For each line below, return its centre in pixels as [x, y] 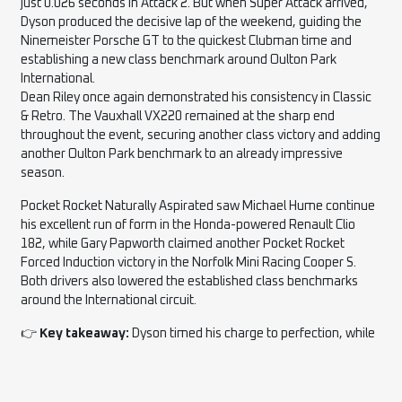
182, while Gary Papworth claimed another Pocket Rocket [183, 244]
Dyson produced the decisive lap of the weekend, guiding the [192, 22]
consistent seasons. [77, 371]
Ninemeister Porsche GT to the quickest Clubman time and [187, 41]
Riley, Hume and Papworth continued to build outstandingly [188, 352]
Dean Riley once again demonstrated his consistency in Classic [197, 97]
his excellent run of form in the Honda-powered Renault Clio [188, 225]
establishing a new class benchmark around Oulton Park [179, 60]
